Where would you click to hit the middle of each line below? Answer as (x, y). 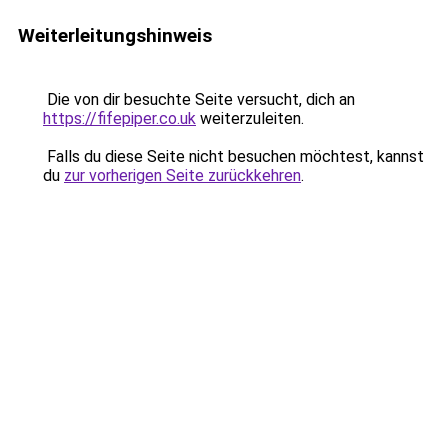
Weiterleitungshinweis (115, 35)
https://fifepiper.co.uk (119, 118)
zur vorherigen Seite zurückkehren (182, 175)
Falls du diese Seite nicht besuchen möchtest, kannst (233, 156)
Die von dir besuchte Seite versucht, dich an (199, 99)
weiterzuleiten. (250, 118)
